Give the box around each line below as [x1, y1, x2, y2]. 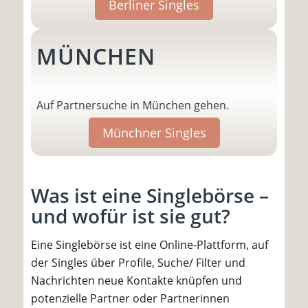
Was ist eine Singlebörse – [31, 182, 269, 209]
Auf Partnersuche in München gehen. [36, 98, 229, 113]
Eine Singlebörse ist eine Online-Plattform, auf [31, 236, 269, 252]
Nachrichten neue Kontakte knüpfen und [31, 272, 243, 288]
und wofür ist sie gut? [31, 203, 231, 230]
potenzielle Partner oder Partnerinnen [31, 290, 230, 306]
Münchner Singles [102, 124, 206, 141]
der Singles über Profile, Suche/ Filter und [31, 254, 246, 270]
